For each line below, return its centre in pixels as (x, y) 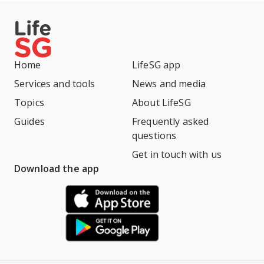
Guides (29, 121)
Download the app (57, 169)
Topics (29, 103)
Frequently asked (171, 121)
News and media (169, 84)
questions (154, 136)
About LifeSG (161, 103)
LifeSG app (156, 65)
